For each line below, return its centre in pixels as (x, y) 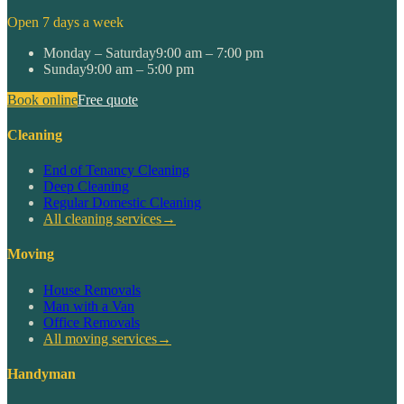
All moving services (100, 338)
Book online (42, 99)
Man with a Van (89, 306)
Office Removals (92, 322)
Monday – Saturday (100, 52)
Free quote (108, 99)
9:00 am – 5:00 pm (140, 69)
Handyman (41, 373)
